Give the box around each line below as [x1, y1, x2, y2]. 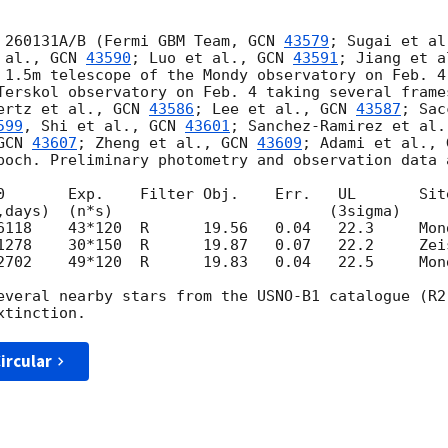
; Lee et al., [194, 100, 320, 119]
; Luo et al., [131, 49, 257, 68]
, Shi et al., [23, 117, 149, 136]
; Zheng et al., [77, 134, 221, 153]
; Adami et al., [302, 134, 446, 153]
